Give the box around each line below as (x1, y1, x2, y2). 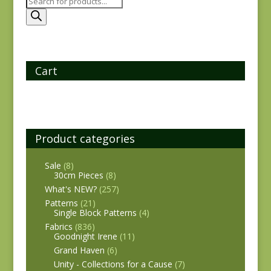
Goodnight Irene (53, 230, 117, 242)
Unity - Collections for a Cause (53, 258, 172, 270)
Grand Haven (53, 244, 105, 256)
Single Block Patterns (53, 206, 137, 218)
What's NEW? (44, 183, 97, 195)
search (25, 8, 51, 21)
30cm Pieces (53, 169, 103, 181)
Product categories (34, 131, 135, 146)
